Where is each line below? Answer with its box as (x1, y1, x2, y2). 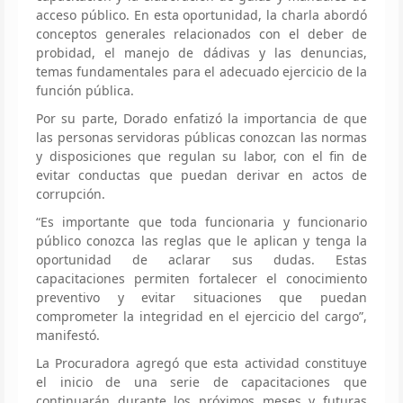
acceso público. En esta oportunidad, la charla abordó (36, 5, 367, 23)
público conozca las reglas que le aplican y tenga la (36, 231, 367, 249)
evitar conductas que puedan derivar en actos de (36, 166, 367, 184)
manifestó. (36, 326, 100, 344)
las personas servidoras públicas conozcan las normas (36, 128, 367, 146)
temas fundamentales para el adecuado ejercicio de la (36, 62, 367, 80)
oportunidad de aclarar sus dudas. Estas (36, 250, 367, 268)
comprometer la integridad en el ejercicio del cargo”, (36, 307, 367, 325)
